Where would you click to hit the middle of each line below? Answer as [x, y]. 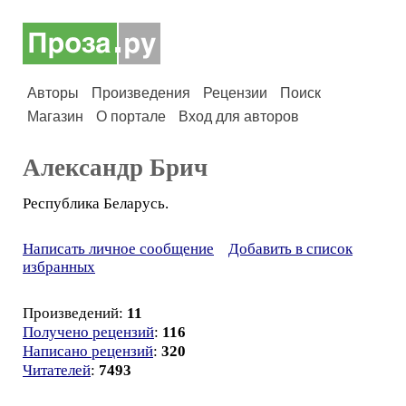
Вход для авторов [239, 116]
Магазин [55, 116]
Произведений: [75, 313]
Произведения [141, 93]
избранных [59, 267]
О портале [131, 116]
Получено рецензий [88, 332]
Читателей [57, 370]
